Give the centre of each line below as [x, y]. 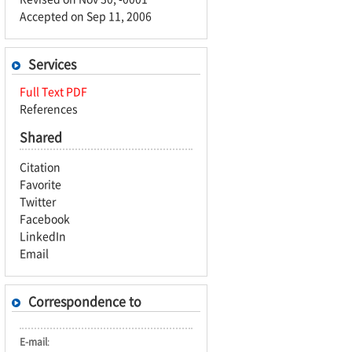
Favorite [40, 184]
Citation [40, 167]
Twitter [38, 201]
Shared [41, 137]
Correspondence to [85, 301]
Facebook [45, 218]
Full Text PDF [53, 91]
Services [52, 64]
